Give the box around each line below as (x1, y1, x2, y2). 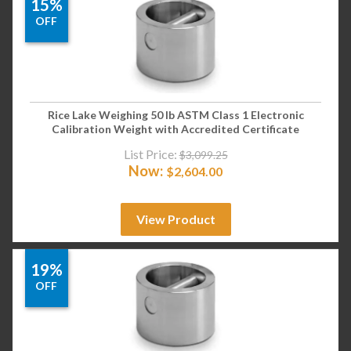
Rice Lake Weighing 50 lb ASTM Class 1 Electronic (47, 108, 304, 122)
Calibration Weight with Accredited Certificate (52, 122, 299, 136)
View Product (136, 211, 215, 226)
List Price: (123, 146, 177, 161)
